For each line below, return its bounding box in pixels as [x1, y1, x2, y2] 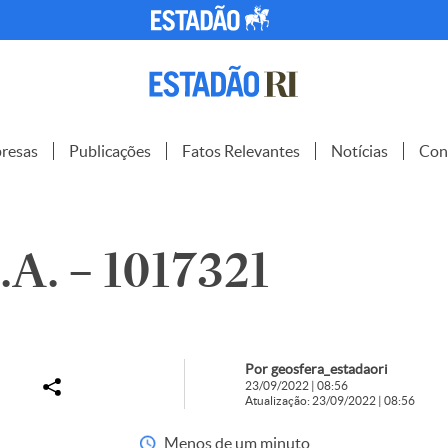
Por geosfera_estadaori [244, 361, 388, 377]
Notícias [331, 142, 388, 160]
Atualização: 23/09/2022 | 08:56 [244, 394, 415, 407]
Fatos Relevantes [182, 142, 300, 160]
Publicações [69, 142, 151, 160]
